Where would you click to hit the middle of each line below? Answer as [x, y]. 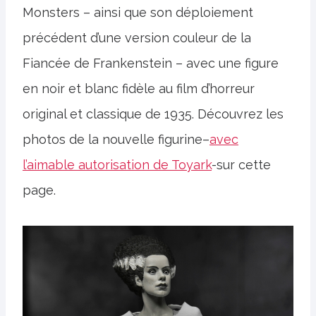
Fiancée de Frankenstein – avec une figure [151, 63]
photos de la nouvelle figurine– [116, 139]
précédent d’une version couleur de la [137, 38]
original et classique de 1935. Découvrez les [153, 114]
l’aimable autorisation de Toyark [117, 165]
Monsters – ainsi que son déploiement [138, 12]
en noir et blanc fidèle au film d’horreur [139, 89]
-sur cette [241, 165]
